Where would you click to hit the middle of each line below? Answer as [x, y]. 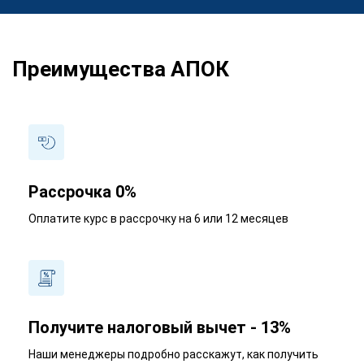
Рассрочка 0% [82, 192]
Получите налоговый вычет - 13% [160, 327]
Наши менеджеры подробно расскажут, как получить [173, 354]
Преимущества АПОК [121, 69]
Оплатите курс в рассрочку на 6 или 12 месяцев [158, 219]
